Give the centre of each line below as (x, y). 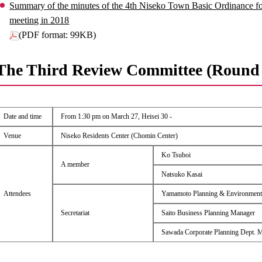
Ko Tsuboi (176, 155)
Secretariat (75, 213)
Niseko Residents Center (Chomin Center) (119, 135)
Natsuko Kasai (182, 174)
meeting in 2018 (39, 20)
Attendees (17, 193)
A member (75, 164)
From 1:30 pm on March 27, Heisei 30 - (116, 116)
